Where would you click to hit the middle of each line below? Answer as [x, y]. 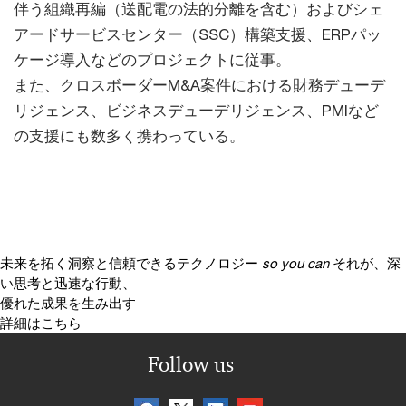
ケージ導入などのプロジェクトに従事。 [152, 60]
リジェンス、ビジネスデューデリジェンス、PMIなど [196, 111]
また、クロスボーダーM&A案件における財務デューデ [199, 85]
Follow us [190, 365]
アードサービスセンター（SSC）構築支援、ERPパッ [198, 34]
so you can [295, 263]
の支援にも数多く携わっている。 [129, 136]
